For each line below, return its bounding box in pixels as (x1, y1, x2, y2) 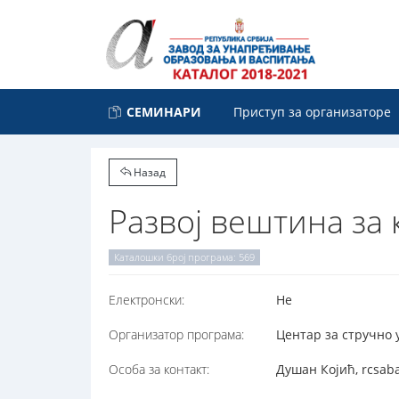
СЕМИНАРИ (126, 103, 201, 120)
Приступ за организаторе (232, 103, 391, 120)
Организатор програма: (109, 326, 244, 344)
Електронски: (109, 291, 184, 309)
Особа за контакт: (109, 361, 209, 379)
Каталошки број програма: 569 (114, 250, 255, 265)
